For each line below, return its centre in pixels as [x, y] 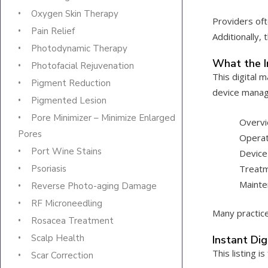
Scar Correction [62, 256]
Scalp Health [58, 238]
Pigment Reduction [71, 83]
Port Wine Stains [66, 152]
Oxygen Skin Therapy [75, 14]
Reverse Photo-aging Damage [94, 186]
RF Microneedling [67, 204]
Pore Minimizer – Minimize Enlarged [103, 118]
